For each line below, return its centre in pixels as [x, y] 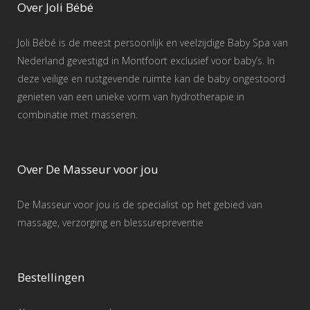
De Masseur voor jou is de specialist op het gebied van [140, 205]
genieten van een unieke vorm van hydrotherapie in [131, 97]
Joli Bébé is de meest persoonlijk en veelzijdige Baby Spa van [153, 43]
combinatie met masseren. [77, 115]
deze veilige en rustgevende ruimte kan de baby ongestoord [151, 79]
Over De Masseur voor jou [88, 170]
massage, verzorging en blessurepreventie [110, 223]
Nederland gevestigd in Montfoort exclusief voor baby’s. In [146, 61]
